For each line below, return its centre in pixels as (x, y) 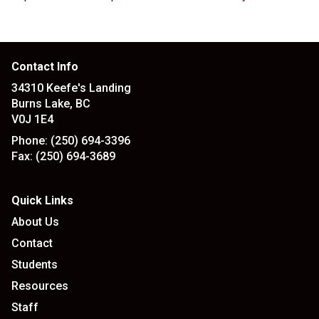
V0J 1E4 (32, 119)
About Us (35, 222)
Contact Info (45, 67)
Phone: (30, 141)
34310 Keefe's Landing (71, 88)
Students (35, 265)
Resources (40, 286)
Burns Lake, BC (51, 104)
